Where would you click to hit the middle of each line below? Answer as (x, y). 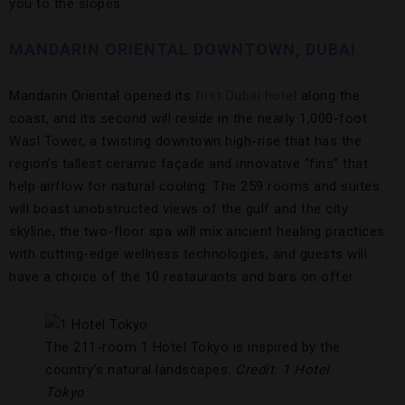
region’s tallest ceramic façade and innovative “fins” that (188, 164)
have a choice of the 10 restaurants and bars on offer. (183, 277)
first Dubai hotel (245, 96)
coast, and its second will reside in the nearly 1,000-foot (188, 118)
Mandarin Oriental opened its (102, 96)
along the (328, 96)
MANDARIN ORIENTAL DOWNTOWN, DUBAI (183, 49)
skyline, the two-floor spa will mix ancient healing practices (197, 231)
